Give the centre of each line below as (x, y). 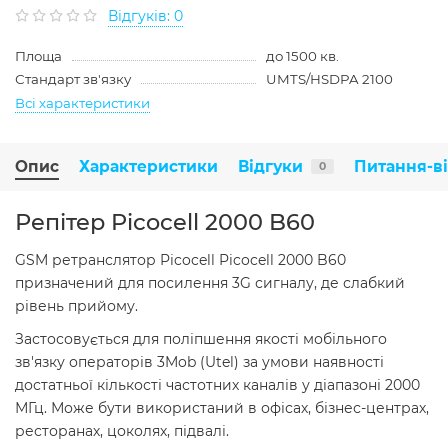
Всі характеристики (82, 102)
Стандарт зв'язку (73, 78)
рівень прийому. (76, 305)
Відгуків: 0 (145, 15)
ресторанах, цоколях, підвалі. (122, 430)
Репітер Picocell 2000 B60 (165, 221)
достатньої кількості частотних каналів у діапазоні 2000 (217, 384)
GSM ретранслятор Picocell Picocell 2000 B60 (180, 259)
